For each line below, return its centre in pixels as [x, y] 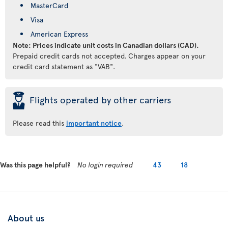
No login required [105, 165]
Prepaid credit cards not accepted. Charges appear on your [109, 56]
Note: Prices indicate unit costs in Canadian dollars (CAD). [106, 45]
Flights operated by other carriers [100, 99]
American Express [59, 34]
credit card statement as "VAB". [64, 66]
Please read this [39, 123]
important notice [94, 123]
